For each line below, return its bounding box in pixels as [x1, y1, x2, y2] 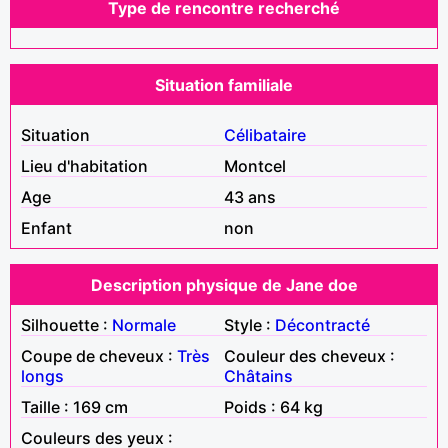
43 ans [224, 186, 276, 207]
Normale [112, 314, 176, 335]
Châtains [224, 365, 293, 386]
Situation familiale [155, 74, 293, 95]
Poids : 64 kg [224, 396, 323, 417]
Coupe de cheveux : [21, 345, 177, 366]
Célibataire [224, 124, 306, 145]
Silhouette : [21, 314, 112, 335]
